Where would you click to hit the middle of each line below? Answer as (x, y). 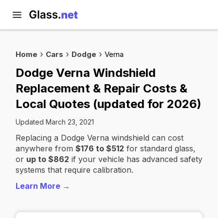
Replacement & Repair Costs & (101, 88)
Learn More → (43, 186)
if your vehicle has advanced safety (136, 159)
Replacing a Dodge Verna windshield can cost (100, 138)
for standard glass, (160, 148)
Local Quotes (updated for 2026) (109, 104)
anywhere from (45, 148)
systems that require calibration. (74, 170)
